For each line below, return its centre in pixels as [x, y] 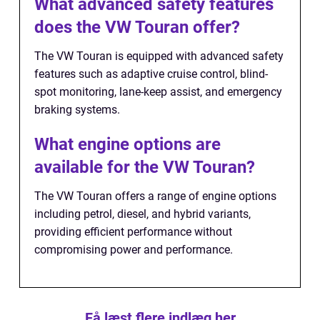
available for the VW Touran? [145, 167]
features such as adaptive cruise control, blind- [151, 74]
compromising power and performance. [134, 249]
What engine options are [127, 144]
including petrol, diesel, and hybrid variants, [142, 214]
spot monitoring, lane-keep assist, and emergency [158, 91]
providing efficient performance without [133, 231]
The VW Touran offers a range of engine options [155, 196]
